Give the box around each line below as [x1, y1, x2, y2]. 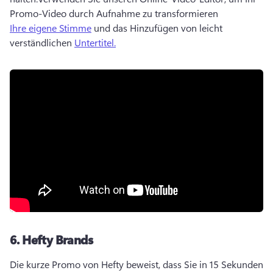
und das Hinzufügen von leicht [91, 21, 222, 34]
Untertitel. [74, 36, 116, 49]
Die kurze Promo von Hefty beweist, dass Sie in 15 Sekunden [10, 258, 263, 271]
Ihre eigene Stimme [10, 21, 91, 34]
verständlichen [10, 36, 74, 49]
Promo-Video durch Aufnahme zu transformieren [10, 7, 221, 19]
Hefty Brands [22, 231, 93, 247]
